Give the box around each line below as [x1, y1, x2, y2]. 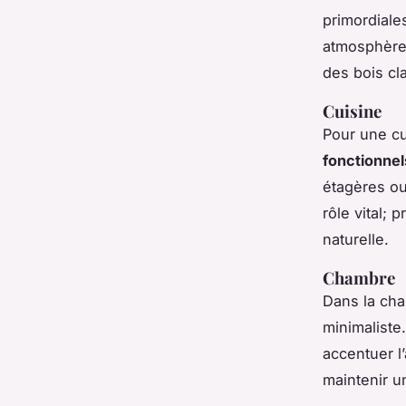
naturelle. [323, 230, 389, 249]
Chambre [323, 266, 395, 290]
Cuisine [323, 100, 382, 123]
